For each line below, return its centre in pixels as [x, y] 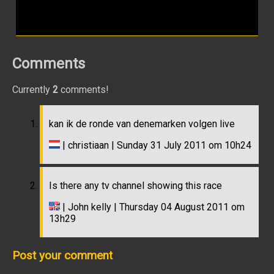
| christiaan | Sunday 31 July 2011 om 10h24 [156, 146]
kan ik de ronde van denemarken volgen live [142, 124]
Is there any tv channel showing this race [135, 186]
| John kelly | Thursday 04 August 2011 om [152, 207]
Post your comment [62, 256]
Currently [32, 90]
